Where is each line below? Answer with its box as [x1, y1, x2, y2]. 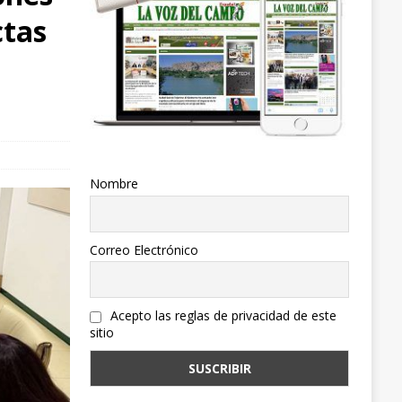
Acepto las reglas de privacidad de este [106, 307, 336, 325]
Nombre [89, 175, 138, 193]
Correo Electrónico [89, 240, 198, 258]
